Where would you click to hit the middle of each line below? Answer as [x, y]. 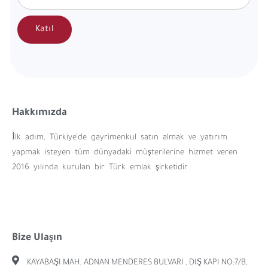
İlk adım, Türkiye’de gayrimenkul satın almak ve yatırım [120, 138]
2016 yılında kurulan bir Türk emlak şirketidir [100, 168]
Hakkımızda [39, 113]
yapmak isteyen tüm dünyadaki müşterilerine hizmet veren [125, 153]
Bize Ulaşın [37, 238]
